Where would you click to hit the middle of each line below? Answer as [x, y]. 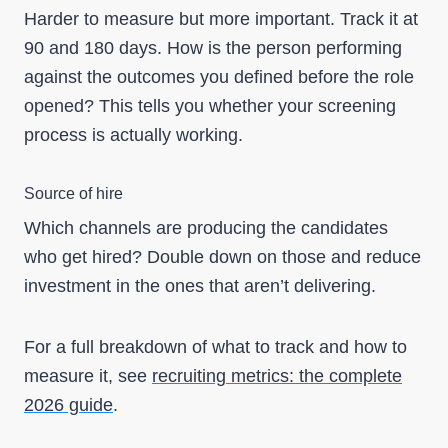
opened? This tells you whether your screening [210, 106]
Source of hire [73, 193]
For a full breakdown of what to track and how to [215, 347]
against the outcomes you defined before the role [219, 77]
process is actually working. [133, 135]
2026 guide [68, 405]
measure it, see [88, 376]
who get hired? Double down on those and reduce [222, 257]
